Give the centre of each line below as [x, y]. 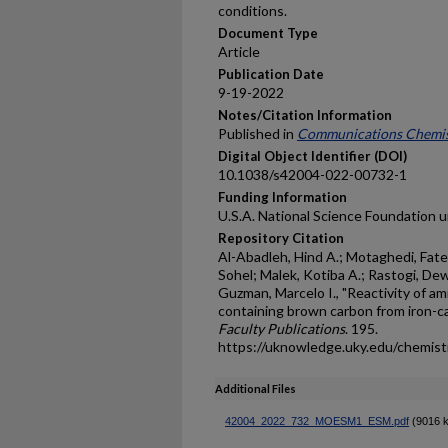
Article [239, 51]
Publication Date [271, 74]
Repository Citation [281, 238]
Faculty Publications [281, 328]
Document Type [268, 33]
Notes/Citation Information [305, 115]
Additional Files [255, 388]
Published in [257, 133]
